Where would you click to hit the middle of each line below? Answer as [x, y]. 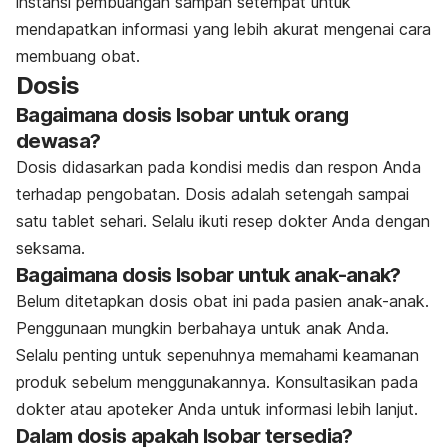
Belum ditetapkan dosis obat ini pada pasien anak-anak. [222, 300]
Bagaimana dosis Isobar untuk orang [182, 114]
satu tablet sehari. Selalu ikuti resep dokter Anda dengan [223, 220]
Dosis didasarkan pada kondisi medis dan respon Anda [218, 166]
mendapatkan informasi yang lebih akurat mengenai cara [223, 28]
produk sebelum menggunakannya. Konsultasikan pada [217, 381]
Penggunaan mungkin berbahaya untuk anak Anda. [202, 327]
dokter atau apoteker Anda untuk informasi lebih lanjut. [217, 408]
